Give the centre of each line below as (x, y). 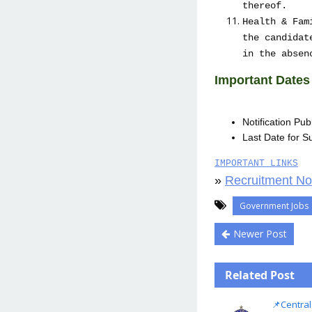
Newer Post (260, 234)
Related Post (260, 275)
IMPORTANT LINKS (256, 163)
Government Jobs (275, 206)
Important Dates (262, 80)
